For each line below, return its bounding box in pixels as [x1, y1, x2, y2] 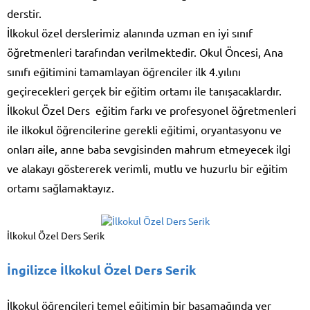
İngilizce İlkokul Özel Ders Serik [7, 262, 196, 278]
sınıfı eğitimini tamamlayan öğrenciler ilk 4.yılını [7, 64, 241, 79]
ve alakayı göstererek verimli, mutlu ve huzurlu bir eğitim [7, 161, 288, 176]
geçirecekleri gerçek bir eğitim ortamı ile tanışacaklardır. [7, 84, 282, 98]
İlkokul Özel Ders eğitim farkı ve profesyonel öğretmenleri [7, 103, 296, 118]
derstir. [7, 6, 42, 21]
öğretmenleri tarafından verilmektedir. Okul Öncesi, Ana [7, 45, 283, 60]
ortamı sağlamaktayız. [7, 181, 114, 195]
